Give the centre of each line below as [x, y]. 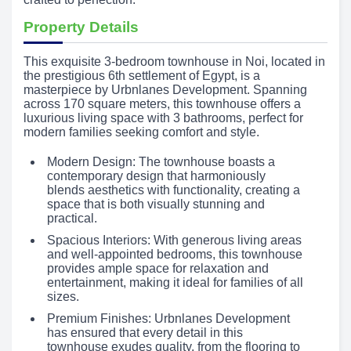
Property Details [81, 27]
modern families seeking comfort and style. [141, 132]
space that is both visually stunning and [156, 204]
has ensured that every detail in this [145, 333]
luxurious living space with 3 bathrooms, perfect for [163, 118]
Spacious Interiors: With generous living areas [174, 240]
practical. [72, 218]
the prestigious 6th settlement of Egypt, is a [142, 76]
